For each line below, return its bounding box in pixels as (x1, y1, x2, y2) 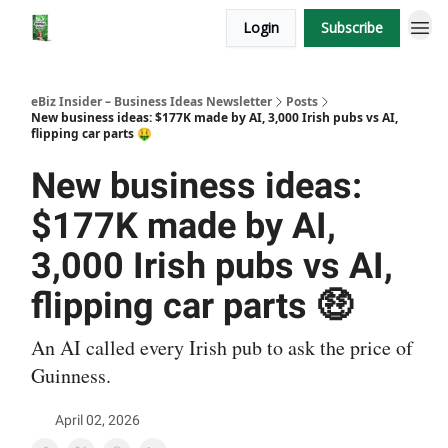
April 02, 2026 (55, 412, 140, 428)
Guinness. (31, 362, 111, 389)
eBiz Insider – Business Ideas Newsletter (31, 93, 272, 110)
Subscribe (321, 18, 383, 37)
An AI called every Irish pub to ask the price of (31, 334, 413, 361)
